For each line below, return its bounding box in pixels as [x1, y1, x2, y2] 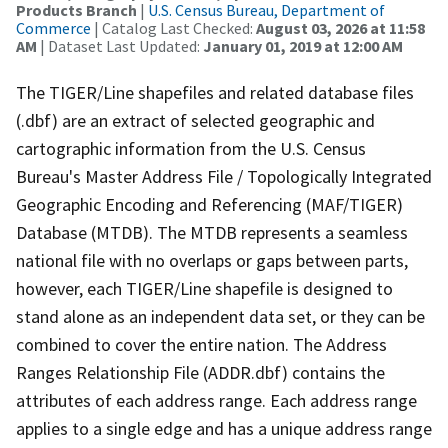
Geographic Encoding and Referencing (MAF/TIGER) [16, 192, 403, 216]
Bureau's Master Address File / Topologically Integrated [16, 164, 432, 188]
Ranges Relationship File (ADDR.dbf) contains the [16, 360, 385, 384]
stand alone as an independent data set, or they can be [16, 304, 425, 328]
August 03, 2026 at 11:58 [256, 17, 425, 38]
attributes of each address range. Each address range [16, 388, 417, 412]
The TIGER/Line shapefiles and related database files [16, 80, 414, 104]
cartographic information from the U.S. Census [16, 136, 366, 160]
